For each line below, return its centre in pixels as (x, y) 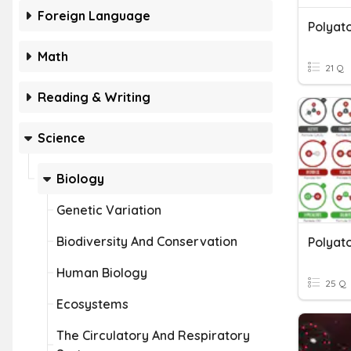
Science (62, 138)
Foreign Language (94, 16)
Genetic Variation (109, 210)
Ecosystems (92, 304)
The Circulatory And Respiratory (153, 335)
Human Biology (102, 273)
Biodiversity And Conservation (147, 241)
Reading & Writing (94, 97)
